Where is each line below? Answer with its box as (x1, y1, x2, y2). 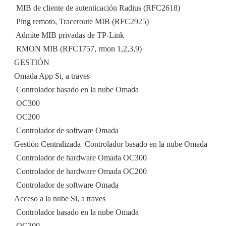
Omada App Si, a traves (14, 72, 90, 81)
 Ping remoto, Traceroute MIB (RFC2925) (14, 17, 149, 26)
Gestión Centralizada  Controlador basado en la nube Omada (14, 140, 207, 149)
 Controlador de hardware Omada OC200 (14, 167, 147, 176)
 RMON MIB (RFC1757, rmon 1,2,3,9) (14, 44, 142, 53)
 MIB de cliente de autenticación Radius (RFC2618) (14, 4, 180, 13)
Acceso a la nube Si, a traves (14, 194, 105, 203)
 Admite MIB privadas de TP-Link (14, 31, 124, 40)
